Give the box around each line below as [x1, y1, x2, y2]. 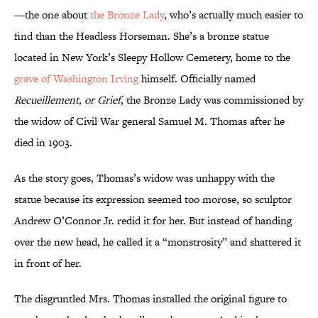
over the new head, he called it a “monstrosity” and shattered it [14, 234, 301, 250]
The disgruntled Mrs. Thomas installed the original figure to [14, 291, 287, 307]
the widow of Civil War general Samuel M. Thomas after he [14, 114, 285, 129]
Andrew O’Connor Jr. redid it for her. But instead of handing [14, 213, 292, 229]
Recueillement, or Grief [14, 92, 121, 108]
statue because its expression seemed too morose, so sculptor [14, 192, 292, 207]
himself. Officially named [138, 71, 256, 87]
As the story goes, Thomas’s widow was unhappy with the [14, 170, 275, 186]
